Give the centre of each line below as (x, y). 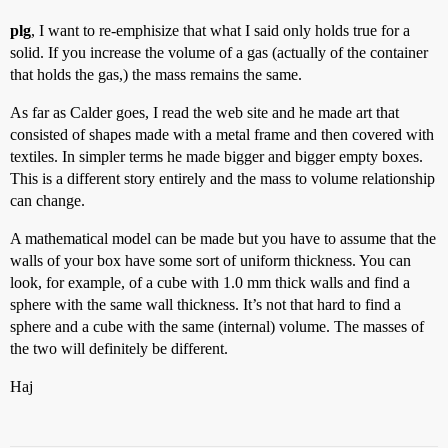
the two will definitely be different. (119, 348)
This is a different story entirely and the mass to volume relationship (222, 178)
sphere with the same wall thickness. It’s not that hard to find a (205, 304)
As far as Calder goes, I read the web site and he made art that (204, 112)
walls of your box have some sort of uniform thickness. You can (210, 260)
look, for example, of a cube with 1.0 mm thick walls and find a (210, 282)
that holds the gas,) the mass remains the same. (156, 74)
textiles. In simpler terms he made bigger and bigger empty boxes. (216, 156)
